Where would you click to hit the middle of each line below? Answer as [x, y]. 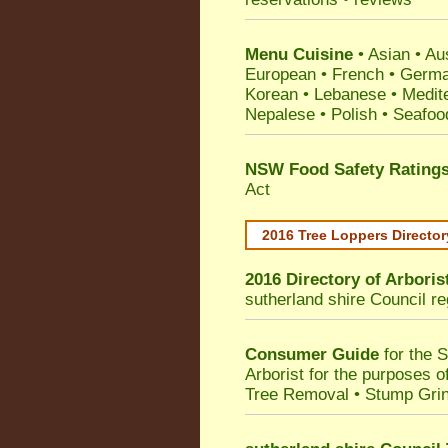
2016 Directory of [315, 279]
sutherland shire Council [335, 299]
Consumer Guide [312, 354]
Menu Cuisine [299, 54]
